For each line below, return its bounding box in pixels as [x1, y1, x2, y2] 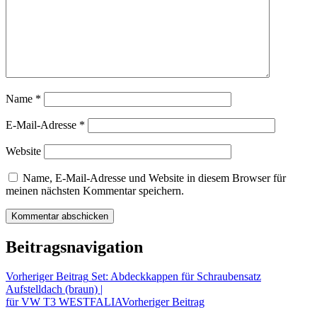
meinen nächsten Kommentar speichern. [6, 184, 184, 197]
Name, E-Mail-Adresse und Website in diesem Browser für [23, 171, 286, 184]
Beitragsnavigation [6, 237, 143, 256]
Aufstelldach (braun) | [6, 283, 103, 296]
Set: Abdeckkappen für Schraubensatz [88, 270, 261, 283]
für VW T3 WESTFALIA [6, 296, 122, 309]
